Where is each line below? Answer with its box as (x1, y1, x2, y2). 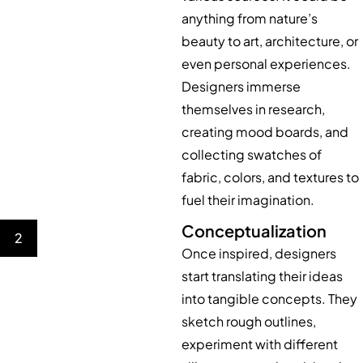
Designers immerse (181, 78, 301, 96)
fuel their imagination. (181, 191, 314, 209)
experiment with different (181, 335, 338, 353)
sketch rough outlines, (181, 313, 316, 331)
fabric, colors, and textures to (181, 169, 359, 186)
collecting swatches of (181, 146, 322, 164)
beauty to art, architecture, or (181, 32, 358, 50)
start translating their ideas (181, 267, 343, 285)
